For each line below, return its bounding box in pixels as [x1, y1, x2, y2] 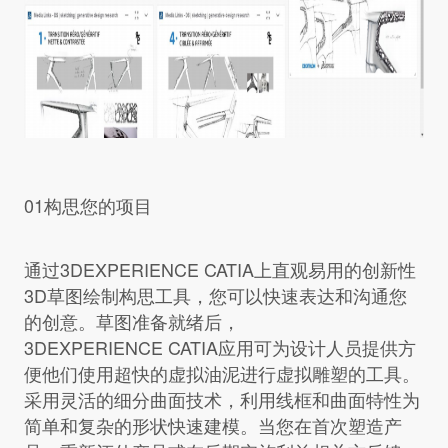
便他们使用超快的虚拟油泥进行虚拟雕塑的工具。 [23, 360, 420, 387]
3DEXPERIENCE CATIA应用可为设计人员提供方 [23, 334, 416, 361]
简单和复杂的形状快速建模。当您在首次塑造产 [23, 412, 402, 439]
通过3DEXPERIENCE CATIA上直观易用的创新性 [23, 256, 416, 283]
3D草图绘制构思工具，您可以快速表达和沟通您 [23, 282, 407, 309]
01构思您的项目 [23, 192, 152, 219]
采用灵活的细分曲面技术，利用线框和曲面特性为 [23, 386, 420, 413]
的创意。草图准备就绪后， [23, 308, 240, 335]
